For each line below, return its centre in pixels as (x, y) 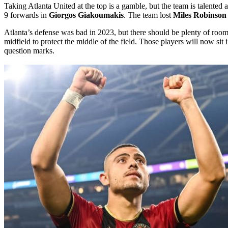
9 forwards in (26, 15)
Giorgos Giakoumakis (86, 15)
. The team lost (148, 15)
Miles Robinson (200, 15)
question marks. (29, 51)
